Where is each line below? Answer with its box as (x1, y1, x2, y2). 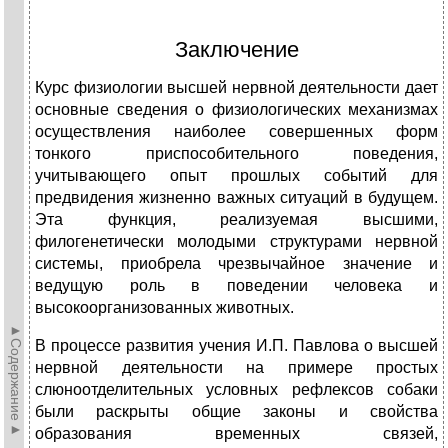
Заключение (174, 37, 299, 63)
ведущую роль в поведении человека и (35, 277, 438, 295)
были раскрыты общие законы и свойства (35, 403, 438, 421)
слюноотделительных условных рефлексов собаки (35, 381, 438, 399)
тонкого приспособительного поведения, (35, 145, 438, 163)
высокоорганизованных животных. (35, 299, 294, 317)
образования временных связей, (35, 425, 438, 443)
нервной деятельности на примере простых (35, 359, 438, 377)
